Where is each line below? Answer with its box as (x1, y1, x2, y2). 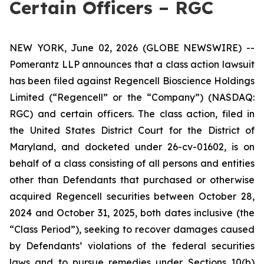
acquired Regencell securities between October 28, (9, 190, 255, 202)
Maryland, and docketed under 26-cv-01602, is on (9, 141, 255, 153)
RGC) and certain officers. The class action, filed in (9, 108, 255, 120)
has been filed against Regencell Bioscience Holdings (9, 75, 255, 87)
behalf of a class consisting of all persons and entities (9, 157, 255, 169)
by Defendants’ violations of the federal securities (9, 240, 255, 252)
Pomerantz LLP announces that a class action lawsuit (9, 58, 255, 70)
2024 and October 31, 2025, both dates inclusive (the (9, 207, 255, 219)
